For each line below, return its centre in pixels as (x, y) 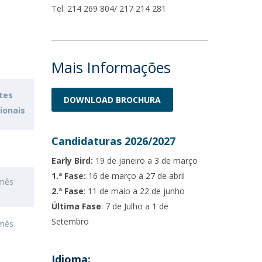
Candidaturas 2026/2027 (114, 141)
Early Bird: (74, 161)
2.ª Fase (68, 191)
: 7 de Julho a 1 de (135, 206)
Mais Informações (111, 67)
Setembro (70, 221)
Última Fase (77, 206)
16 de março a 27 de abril (137, 176)
